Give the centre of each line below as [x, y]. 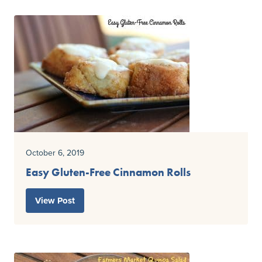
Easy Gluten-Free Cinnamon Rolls [108, 173]
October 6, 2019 [55, 153]
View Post [55, 201]
